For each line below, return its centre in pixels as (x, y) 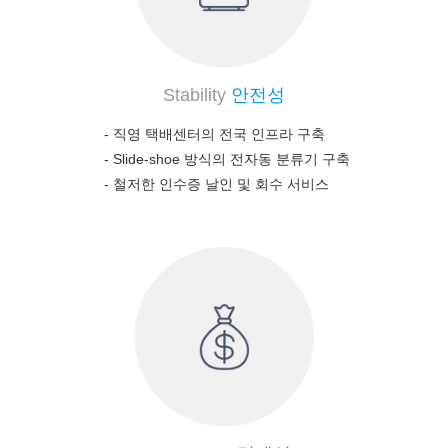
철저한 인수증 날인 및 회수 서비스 (219, 184)
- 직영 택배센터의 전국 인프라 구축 (214, 134)
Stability (194, 95)
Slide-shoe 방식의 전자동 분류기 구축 (229, 159)
